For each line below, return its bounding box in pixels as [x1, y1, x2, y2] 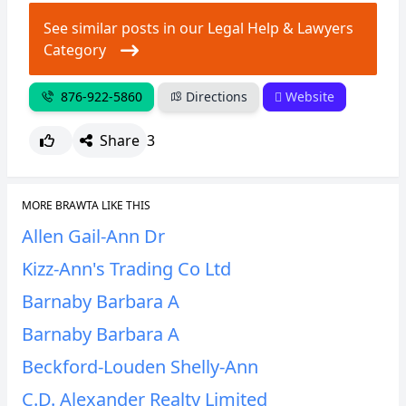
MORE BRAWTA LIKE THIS [22, 198, 150, 213]
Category [43, 40, 121, 60]
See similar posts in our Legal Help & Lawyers [43, 18, 353, 38]
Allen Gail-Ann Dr [22, 224, 165, 248]
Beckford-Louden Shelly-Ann [22, 354, 258, 379]
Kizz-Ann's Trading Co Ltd [22, 256, 231, 281]
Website [282, 88, 334, 105]
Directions [182, 88, 247, 105]
